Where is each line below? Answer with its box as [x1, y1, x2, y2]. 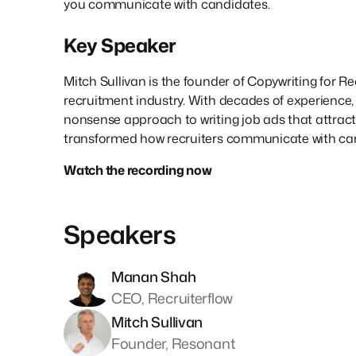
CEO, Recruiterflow [111, 287, 234, 308]
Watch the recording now [64, 161, 212, 179]
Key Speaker [64, 31, 176, 59]
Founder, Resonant [111, 332, 235, 354]
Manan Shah [111, 265, 196, 287]
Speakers [64, 215, 176, 252]
